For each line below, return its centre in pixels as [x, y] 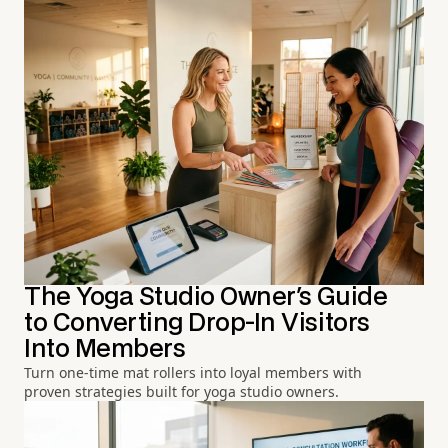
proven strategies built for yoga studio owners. [181, 391]
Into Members [105, 349]
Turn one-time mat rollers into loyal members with [193, 372]
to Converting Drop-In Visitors [197, 323]
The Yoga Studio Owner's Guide [206, 297]
